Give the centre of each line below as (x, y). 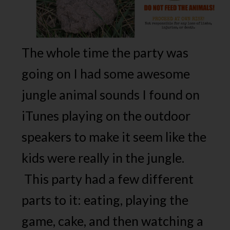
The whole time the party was (105, 53)
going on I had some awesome (106, 74)
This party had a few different (108, 179)
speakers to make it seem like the (114, 137)
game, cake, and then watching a (113, 221)
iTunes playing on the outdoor (106, 116)
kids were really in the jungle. (103, 158)
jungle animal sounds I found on (111, 95)
